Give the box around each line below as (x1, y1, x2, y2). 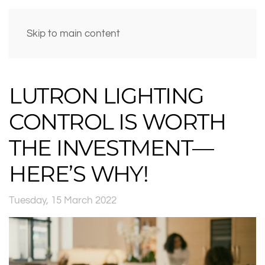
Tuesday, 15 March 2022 (9, 195, 117, 205)
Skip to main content (27, 28, 120, 38)
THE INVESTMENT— (9, 134, 214, 161)
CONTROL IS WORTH (9, 108, 225, 135)
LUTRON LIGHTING (9, 82, 204, 109)
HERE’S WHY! (9, 160, 148, 187)
